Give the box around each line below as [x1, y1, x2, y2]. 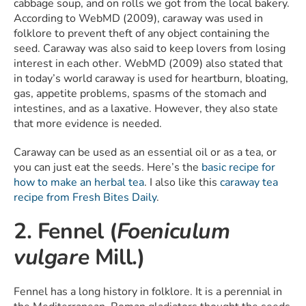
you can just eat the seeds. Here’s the [14, 160, 201, 176]
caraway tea [220, 175, 278, 191]
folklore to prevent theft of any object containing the [14, 26, 270, 42]
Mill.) [89, 242, 145, 273]
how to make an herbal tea [14, 175, 144, 191]
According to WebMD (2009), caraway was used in [14, 11, 263, 27]
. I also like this [144, 175, 220, 191]
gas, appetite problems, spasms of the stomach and [14, 86, 266, 102]
